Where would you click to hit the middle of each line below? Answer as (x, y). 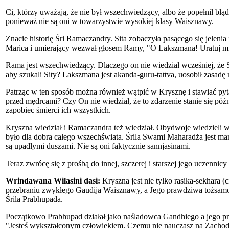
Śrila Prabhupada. (34, 199)
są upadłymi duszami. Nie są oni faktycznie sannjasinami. (98, 146)
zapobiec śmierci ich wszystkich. (58, 110)
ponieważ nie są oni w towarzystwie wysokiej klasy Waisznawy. (110, 21)
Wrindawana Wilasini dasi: (53, 180)
